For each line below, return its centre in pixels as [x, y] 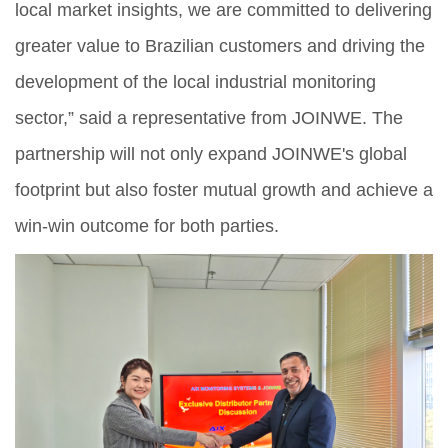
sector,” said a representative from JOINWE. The [209, 117]
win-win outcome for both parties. [147, 225]
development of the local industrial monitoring [195, 81]
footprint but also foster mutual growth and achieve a [224, 189]
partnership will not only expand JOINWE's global [211, 153]
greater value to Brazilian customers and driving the [220, 45]
